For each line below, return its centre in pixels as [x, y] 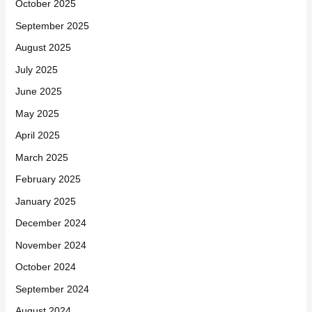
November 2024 [50, 245]
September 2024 [52, 289]
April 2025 [37, 135]
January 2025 [45, 201]
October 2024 [45, 267]
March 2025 [41, 157]
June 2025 [38, 92]
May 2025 [37, 113]
